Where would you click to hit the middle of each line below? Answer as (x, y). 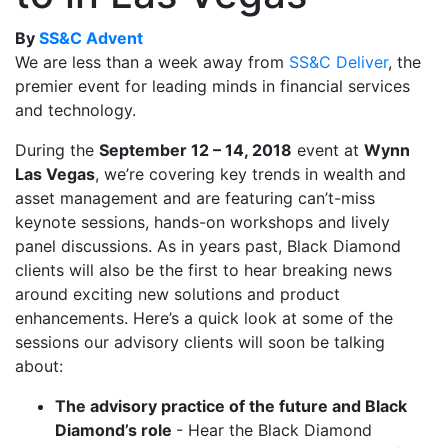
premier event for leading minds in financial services (212, 86)
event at (328, 150)
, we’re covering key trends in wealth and (250, 174)
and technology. (75, 110)
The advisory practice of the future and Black (231, 406)
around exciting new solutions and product (177, 294)
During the (54, 150)
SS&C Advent (91, 38)
